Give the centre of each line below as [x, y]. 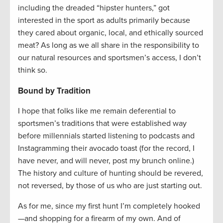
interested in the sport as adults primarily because [104, 21]
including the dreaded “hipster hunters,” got [94, 8]
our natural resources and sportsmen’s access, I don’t [110, 58]
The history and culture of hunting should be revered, [111, 173]
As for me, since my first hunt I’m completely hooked [109, 206]
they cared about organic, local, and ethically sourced [111, 33]
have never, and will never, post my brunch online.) [106, 161]
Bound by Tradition [54, 91]
